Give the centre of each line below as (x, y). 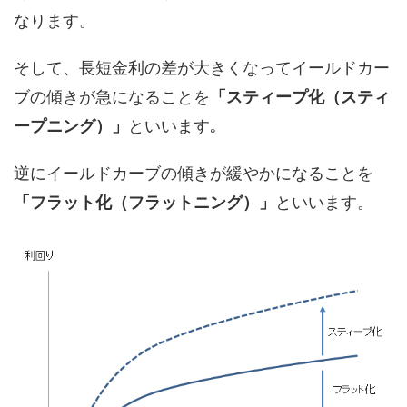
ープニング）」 (71, 125)
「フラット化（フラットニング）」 (144, 202)
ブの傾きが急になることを (112, 96)
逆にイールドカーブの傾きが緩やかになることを (194, 173)
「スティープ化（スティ (300, 96)
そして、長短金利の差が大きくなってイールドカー (202, 67)
